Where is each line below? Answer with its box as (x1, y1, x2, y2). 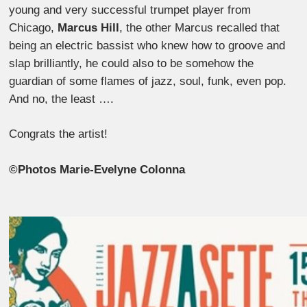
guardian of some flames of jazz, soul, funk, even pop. (9, 74, 287, 88)
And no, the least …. (9, 92, 114, 106)
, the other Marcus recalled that (119, 21, 280, 34)
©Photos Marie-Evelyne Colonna (9, 162, 186, 176)
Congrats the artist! (9, 127, 108, 141)
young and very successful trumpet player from (9, 3, 251, 16)
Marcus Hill (58, 21, 120, 34)
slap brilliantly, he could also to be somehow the (9, 56, 254, 70)
